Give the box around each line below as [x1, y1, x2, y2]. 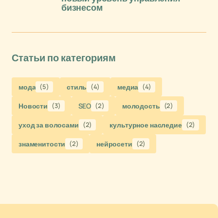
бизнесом [61, 2, 103, 13]
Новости [18, 101, 48, 110]
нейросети [96, 139, 132, 148]
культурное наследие [109, 120, 182, 129]
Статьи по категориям [12, 52, 116, 63]
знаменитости [18, 139, 66, 148]
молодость [122, 101, 160, 110]
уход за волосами [18, 120, 79, 129]
